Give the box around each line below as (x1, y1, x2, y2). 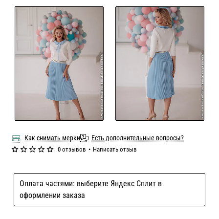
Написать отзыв (93, 145, 137, 153)
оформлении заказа (19, 191, 85, 200)
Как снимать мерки (24, 133, 81, 142)
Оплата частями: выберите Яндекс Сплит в (19, 179, 162, 189)
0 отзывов (58, 145, 86, 153)
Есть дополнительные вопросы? (91, 133, 184, 142)
